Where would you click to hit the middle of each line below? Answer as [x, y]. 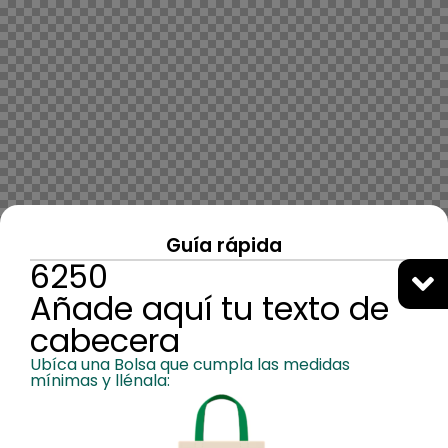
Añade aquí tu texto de [209, 308]
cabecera [105, 340]
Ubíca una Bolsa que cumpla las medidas [190, 364]
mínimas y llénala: [100, 380]
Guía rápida [224, 245]
